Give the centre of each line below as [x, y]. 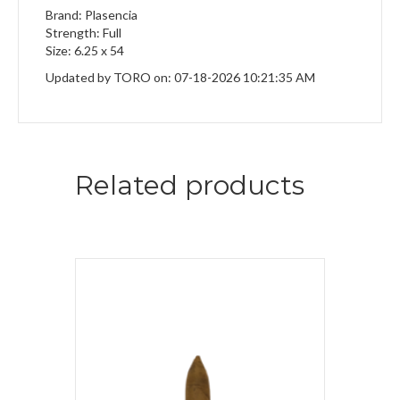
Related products [190, 186]
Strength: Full [83, 33]
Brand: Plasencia [92, 15]
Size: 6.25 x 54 [85, 51]
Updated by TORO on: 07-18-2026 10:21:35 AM [180, 78]
